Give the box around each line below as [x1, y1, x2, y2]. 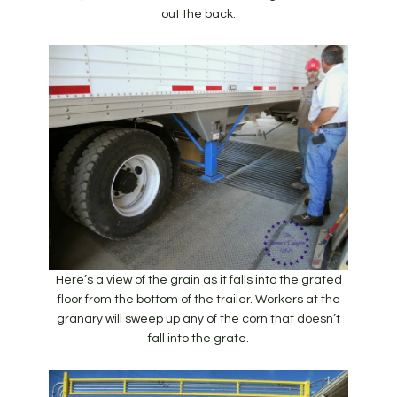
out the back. [161, 8, 236, 21]
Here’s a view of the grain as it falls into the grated [55, 273, 342, 286]
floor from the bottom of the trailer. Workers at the [57, 292, 340, 306]
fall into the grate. [148, 331, 249, 345]
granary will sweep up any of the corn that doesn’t [57, 312, 340, 325]
